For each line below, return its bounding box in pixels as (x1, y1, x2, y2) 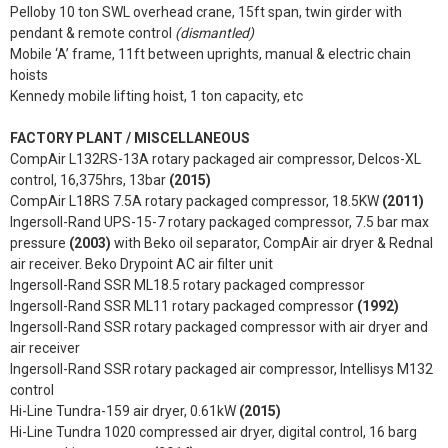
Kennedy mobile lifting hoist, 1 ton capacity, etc (10, 88, 303, 104)
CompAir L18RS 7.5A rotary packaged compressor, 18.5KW (10, 193, 382, 209)
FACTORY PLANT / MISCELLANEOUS (10, 130, 250, 146)
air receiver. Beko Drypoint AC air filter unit (10, 256, 273, 272)
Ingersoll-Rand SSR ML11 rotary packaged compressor (10, 298, 357, 314)
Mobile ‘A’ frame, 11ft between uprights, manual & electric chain (10, 46, 411, 62)
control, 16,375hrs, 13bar (10, 172, 169, 188)
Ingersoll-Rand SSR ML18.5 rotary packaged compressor (10, 277, 365, 293)
